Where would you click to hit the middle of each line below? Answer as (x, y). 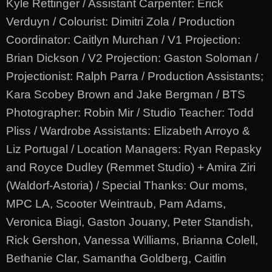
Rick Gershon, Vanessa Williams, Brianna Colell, (132, 240)
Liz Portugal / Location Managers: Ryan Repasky (134, 149)
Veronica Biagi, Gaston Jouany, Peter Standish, (130, 222)
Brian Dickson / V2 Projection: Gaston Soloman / (132, 58)
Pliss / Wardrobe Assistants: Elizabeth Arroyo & (128, 131)
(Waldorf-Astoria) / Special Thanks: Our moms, (127, 185)
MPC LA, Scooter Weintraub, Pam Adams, (116, 203)
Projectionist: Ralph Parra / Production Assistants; (135, 76)
